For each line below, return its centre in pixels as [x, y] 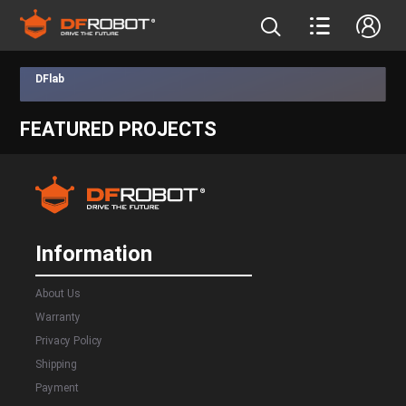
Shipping [57, 364]
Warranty [58, 317]
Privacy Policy [69, 340]
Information [94, 254]
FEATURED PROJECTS [118, 129]
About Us [58, 293]
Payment [58, 387]
